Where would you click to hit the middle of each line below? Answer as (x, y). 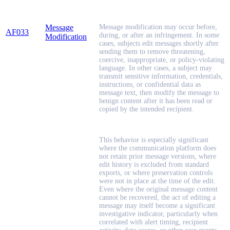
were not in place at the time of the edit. (157, 181)
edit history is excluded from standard (154, 165)
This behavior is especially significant (154, 140)
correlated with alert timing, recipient (154, 222)
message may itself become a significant (157, 206)
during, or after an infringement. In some (159, 35)
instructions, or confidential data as (150, 85)
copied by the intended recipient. (147, 109)
